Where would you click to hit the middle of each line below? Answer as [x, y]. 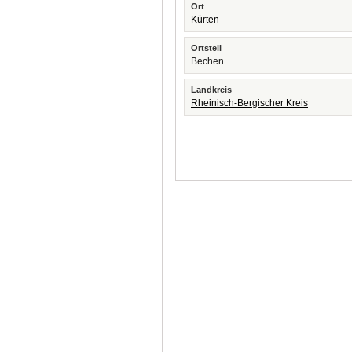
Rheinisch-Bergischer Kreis [249, 103]
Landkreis [211, 90]
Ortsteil [206, 48]
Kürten [205, 20]
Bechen [207, 61]
